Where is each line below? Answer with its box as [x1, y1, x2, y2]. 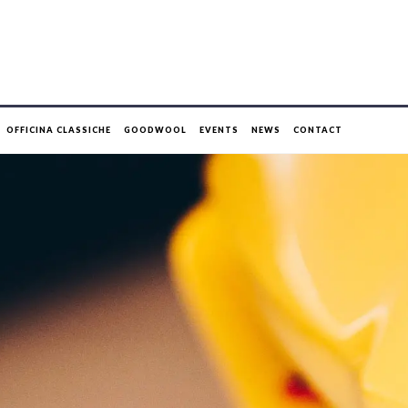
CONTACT [293, 125, 342, 135]
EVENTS [199, 125, 239, 135]
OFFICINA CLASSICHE [6, 125, 111, 135]
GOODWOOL [124, 125, 187, 135]
